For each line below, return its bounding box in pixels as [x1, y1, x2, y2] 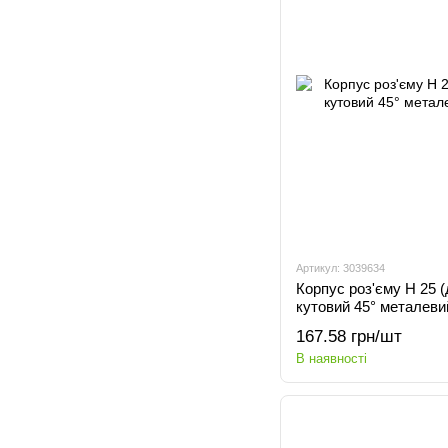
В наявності [296, 351, 367, 366]
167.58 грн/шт [296, 327, 402, 346]
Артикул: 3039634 [296, 262, 385, 274]
